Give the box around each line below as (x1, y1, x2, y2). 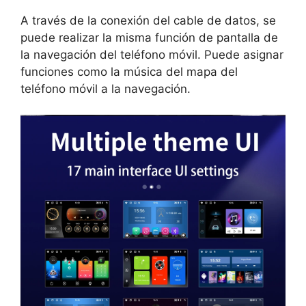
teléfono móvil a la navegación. (20, 81, 191, 96)
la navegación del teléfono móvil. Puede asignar (20, 47, 283, 61)
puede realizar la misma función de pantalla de (20, 30, 278, 44)
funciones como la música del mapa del (20, 64, 238, 79)
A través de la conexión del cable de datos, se (20, 13, 276, 27)
